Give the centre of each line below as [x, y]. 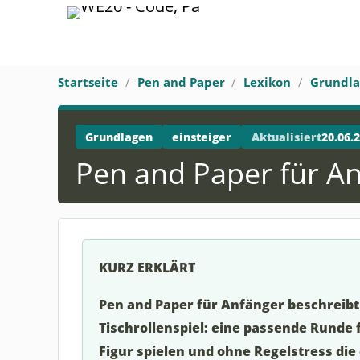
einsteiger [202, 137]
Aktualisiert [286, 137]
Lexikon [268, 82]
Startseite [88, 82]
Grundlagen [119, 137]
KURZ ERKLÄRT [147, 267]
